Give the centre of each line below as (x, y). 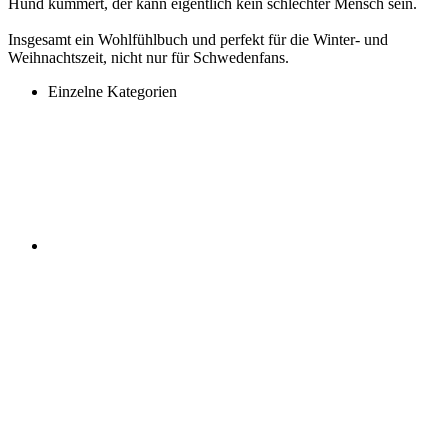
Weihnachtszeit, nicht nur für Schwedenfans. (148, 57)
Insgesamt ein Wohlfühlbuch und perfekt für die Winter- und (198, 39)
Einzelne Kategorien (112, 91)
